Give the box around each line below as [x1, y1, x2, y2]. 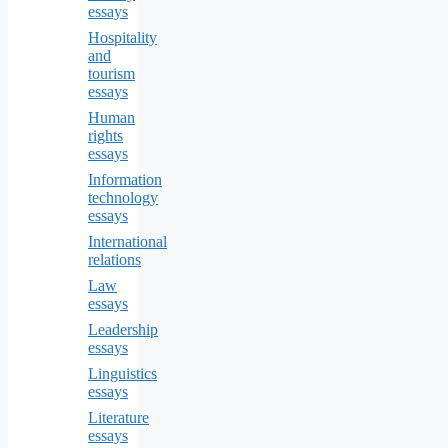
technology [88, 188, 158, 206]
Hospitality [88, 28, 157, 46]
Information [88, 170, 162, 188]
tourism [88, 64, 135, 82]
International [88, 232, 167, 250]
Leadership [88, 320, 158, 338]
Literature [88, 408, 149, 426]
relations [88, 250, 141, 268]
